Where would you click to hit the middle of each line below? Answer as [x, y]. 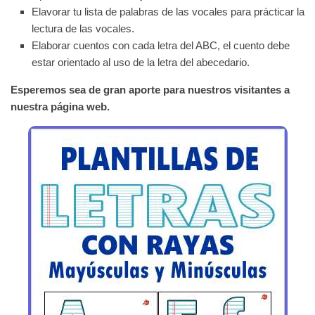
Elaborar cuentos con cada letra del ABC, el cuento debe [161, 46]
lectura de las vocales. [83, 29]
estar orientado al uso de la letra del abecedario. [141, 63]
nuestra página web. [60, 107]
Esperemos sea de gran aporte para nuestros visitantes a [150, 90]
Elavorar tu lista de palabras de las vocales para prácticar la [168, 12]
